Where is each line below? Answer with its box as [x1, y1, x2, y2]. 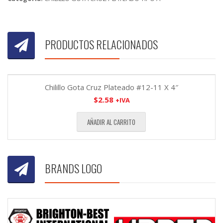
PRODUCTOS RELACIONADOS [45, 36, 158, 53]
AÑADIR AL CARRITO [87, 117, 135, 127]
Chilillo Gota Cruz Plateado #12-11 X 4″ [45, 82, 178, 93]
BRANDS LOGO [45, 160, 102, 177]
